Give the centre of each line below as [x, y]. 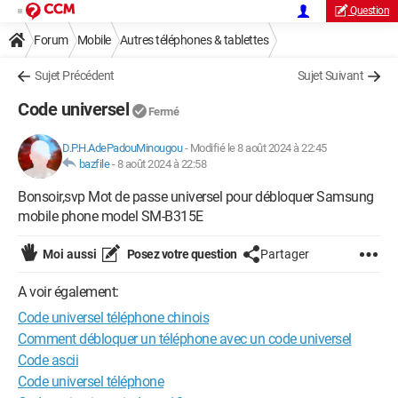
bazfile [94, 164]
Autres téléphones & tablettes [194, 40]
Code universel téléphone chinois [113, 318]
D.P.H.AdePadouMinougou [122, 148]
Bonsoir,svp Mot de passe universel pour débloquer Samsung [196, 197]
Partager [284, 254]
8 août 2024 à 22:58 [161, 164]
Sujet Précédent [75, 76]
